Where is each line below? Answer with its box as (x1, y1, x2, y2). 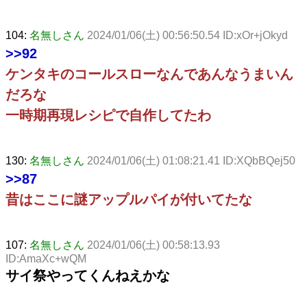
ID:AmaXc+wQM (5, 252, 86, 265)
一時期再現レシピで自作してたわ (5, 107, 211, 123)
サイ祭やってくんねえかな (5, 267, 170, 283)
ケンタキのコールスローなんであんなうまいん (5, 66, 293, 82)
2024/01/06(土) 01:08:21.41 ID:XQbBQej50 (87, 154, 295, 167)
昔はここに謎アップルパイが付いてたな (5, 191, 252, 207)
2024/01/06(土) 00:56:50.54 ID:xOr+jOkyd (87, 29, 288, 41)
